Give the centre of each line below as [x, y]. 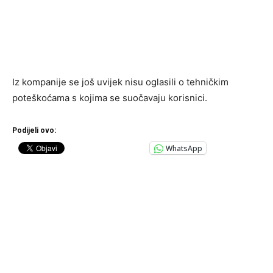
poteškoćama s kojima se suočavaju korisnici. [110, 98]
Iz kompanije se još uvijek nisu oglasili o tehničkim [120, 82]
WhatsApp [184, 148]
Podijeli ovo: [34, 131]
